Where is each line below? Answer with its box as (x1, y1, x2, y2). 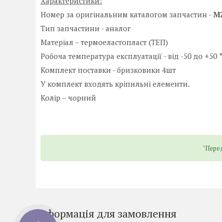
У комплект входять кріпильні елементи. (41, 79, 190, 89)
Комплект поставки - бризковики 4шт (41, 65, 176, 75)
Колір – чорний (41, 93, 96, 103)
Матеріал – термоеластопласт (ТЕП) (41, 37, 168, 48)
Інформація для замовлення (36, 206, 176, 221)
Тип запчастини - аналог (41, 23, 131, 34)
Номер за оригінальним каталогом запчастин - (41, 9, 213, 20)
